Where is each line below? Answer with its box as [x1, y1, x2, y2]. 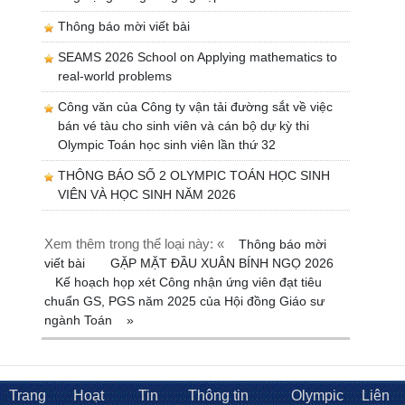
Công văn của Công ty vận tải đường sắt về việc [58, 99, 334, 114]
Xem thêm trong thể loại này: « [44, 235, 225, 251]
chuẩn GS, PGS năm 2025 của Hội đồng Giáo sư [44, 293, 325, 308]
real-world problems [58, 68, 173, 83]
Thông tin [188, 387, 250, 403]
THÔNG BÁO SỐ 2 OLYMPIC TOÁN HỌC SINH [58, 167, 331, 183]
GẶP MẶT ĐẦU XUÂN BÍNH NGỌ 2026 [110, 255, 334, 270]
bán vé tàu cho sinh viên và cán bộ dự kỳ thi [58, 118, 310, 133]
